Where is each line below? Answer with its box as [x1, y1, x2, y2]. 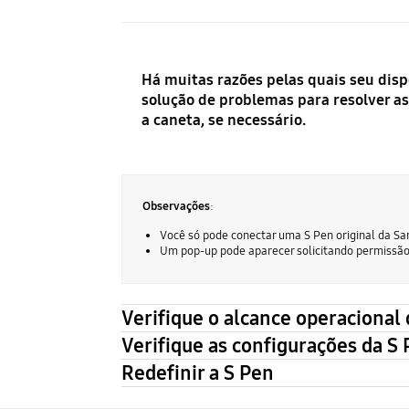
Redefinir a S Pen [121, 361, 274, 386]
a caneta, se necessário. [141, 110, 306, 131]
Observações [142, 199, 210, 215]
